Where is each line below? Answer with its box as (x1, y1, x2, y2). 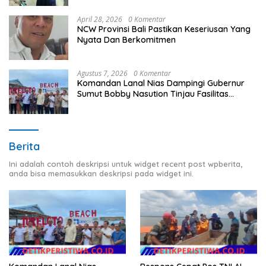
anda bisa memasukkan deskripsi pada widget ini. (9, 168, 194, 178)
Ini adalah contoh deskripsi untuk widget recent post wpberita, (9, 159, 242, 169)
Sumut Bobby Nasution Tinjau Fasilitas (77, 88, 229, 99)
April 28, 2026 (77, 14, 122, 24)
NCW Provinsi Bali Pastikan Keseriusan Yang (77, 23, 251, 34)
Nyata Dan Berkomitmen (77, 34, 176, 45)
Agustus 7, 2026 (77, 68, 128, 78)
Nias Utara (77, 109, 119, 121)
